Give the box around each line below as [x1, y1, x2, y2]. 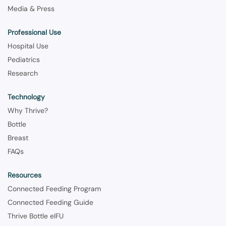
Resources [8, 171, 41, 180]
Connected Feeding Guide [8, 198, 93, 207]
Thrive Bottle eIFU [8, 211, 64, 220]
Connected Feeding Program [8, 184, 101, 193]
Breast [8, 133, 28, 142]
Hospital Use [8, 41, 48, 50]
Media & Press [8, 4, 54, 13]
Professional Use [8, 28, 61, 37]
